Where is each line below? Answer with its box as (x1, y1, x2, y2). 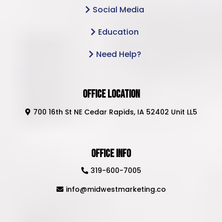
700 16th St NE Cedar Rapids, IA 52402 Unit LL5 (33, 107, 197, 117)
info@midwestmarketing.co (65, 184, 166, 195)
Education (98, 26, 139, 38)
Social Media (93, 4, 144, 16)
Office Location (82, 88, 140, 102)
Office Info (91, 147, 131, 161)
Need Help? (96, 49, 141, 60)
